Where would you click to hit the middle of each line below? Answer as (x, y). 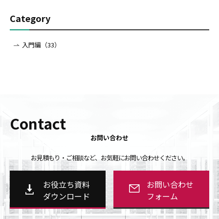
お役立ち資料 (66, 185)
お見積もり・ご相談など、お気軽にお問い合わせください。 (109, 158)
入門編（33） (41, 45)
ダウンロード (66, 196)
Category (30, 18)
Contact (38, 123)
